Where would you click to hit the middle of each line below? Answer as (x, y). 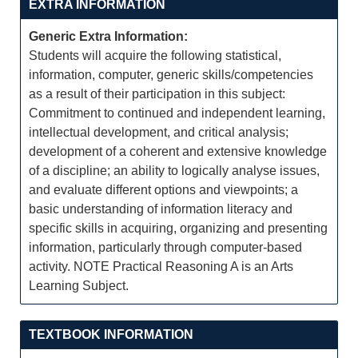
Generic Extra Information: (108, 36)
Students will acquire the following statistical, (155, 56)
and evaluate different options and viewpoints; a (163, 190)
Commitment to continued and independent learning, (177, 113)
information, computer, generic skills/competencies (171, 75)
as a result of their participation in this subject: (157, 94)
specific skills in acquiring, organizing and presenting (178, 228)
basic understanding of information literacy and (161, 209)
